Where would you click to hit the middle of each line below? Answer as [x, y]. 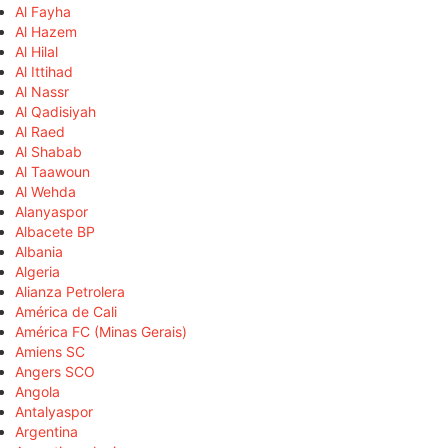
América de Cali [66, 312]
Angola [37, 392]
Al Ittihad [44, 72]
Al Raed [40, 132]
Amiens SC [50, 352]
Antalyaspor [54, 412]
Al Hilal [36, 52]
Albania [39, 252]
